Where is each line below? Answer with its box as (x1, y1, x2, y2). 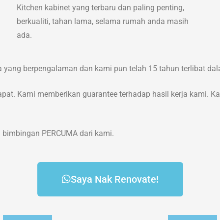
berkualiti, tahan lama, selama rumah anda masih (16, 17, 189, 27)
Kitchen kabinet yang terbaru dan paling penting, (16, 3, 184, 13)
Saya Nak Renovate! (70, 173, 159, 186)
